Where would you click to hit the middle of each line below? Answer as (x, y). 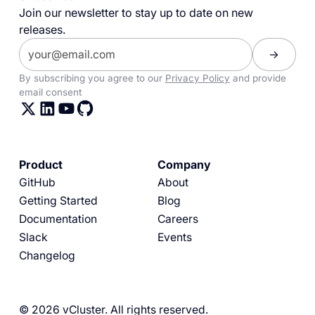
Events (174, 237)
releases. (42, 29)
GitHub (37, 182)
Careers (178, 219)
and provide (258, 78)
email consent (50, 92)
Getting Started (58, 200)
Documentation (58, 219)
